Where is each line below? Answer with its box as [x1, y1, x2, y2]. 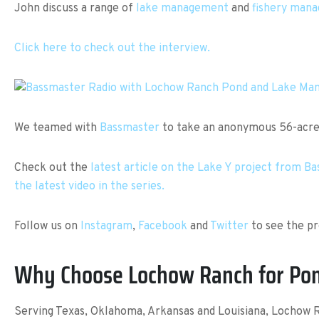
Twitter [210, 219, 249, 234]
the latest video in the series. [14, 179, 164, 194]
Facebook [138, 219, 187, 234]
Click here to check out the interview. [14, 41, 210, 56]
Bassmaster [100, 121, 159, 136]
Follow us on [14, 219, 80, 234]
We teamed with [14, 121, 100, 136]
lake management [136, 1, 229, 16]
